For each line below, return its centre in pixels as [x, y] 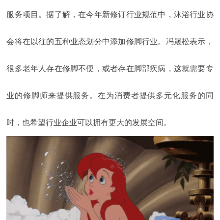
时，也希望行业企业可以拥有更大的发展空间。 [89, 122]
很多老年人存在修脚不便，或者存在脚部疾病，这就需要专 [110, 68]
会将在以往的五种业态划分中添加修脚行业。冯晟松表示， [110, 41]
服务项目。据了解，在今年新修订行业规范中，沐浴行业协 [110, 14]
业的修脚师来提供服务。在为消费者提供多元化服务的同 [110, 95]
